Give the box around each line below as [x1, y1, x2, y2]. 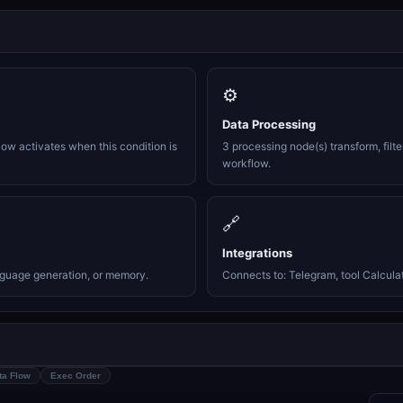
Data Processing [222, 117, 316, 131]
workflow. [222, 157, 271, 170]
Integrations [222, 246, 292, 260]
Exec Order [50, 371, 101, 381]
